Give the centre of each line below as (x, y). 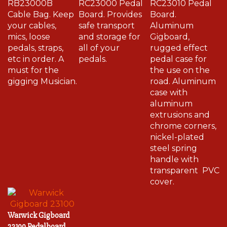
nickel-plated (177, 133)
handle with (174, 155)
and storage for (109, 32)
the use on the (180, 66)
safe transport (107, 21)
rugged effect (179, 43)
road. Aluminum (183, 77)
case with (169, 88)
